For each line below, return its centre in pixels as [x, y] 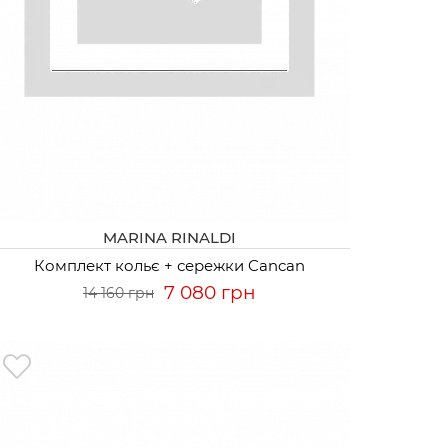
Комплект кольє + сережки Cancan [169, 265]
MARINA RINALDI [169, 237]
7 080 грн [209, 292]
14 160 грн [118, 292]
